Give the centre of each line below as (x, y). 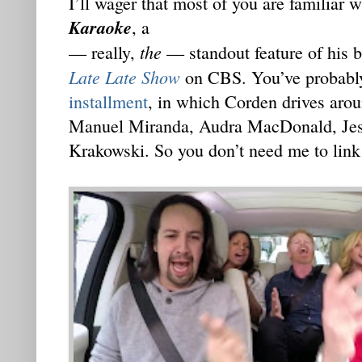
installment (108, 102)
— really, (104, 53)
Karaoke (100, 27)
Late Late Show (124, 77)
